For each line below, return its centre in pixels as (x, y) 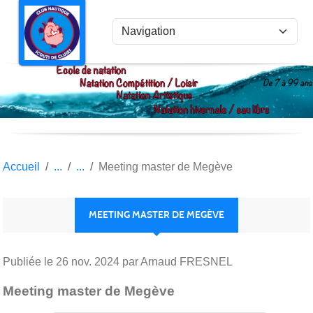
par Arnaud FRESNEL (176, 261)
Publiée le (29, 261)
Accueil (21, 166)
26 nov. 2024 (88, 261)
